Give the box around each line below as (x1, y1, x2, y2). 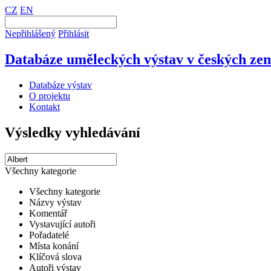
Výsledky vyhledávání (5, 124, 140, 140)
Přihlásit (58, 28, 89, 39)
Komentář (29, 207, 67, 218)
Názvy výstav (29, 197, 82, 207)
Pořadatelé (29, 229, 69, 240)
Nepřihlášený (5, 28, 56, 39)
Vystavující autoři (29, 218, 96, 229)
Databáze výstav (29, 79, 92, 90)
